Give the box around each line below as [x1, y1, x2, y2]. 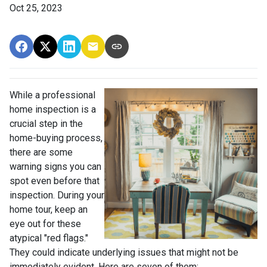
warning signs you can [10, 160, 101, 172]
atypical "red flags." [10, 232, 88, 244]
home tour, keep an [10, 203, 88, 215]
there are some [10, 146, 73, 158]
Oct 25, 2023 [10, 2, 63, 14]
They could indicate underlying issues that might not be [10, 246, 238, 258]
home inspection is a [10, 103, 96, 115]
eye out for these [10, 218, 81, 229]
